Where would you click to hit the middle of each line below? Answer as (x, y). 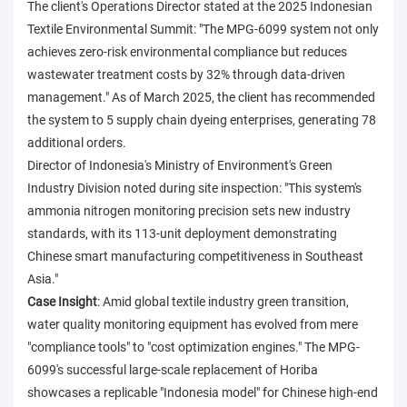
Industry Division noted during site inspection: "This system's (194, 189)
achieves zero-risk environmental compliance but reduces (187, 52)
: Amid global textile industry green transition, (223, 302)
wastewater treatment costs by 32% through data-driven (186, 75)
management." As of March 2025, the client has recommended (201, 98)
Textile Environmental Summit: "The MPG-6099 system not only (203, 30)
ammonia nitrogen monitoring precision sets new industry (189, 211)
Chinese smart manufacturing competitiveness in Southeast (195, 257)
